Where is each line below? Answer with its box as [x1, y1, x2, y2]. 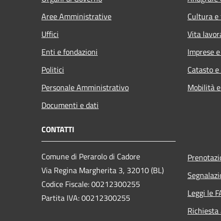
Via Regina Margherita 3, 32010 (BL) [41, 164, 164, 176]
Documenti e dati [41, 99, 99, 111]
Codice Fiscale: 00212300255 [41, 178, 140, 190]
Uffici [41, 28, 59, 40]
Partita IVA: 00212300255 [41, 191, 130, 204]
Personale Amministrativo [41, 81, 129, 93]
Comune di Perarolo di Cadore [41, 150, 140, 162]
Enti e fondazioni [41, 45, 98, 58]
